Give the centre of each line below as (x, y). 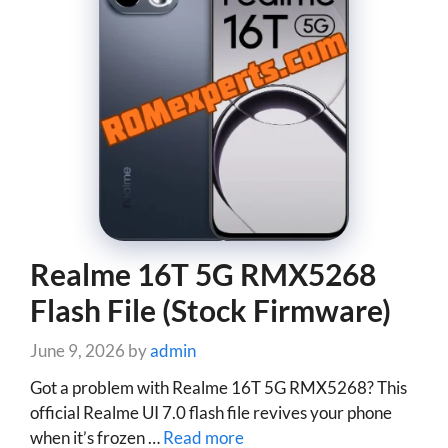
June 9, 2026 (77, 350)
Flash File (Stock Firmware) (210, 309)
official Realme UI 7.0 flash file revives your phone (211, 412)
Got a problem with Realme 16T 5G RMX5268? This (218, 387)
